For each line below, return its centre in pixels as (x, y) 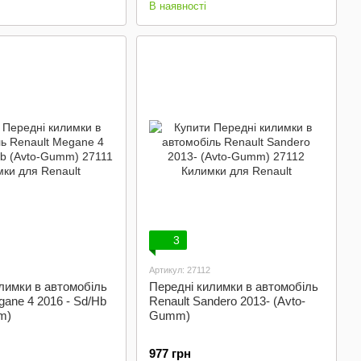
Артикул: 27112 (179, 270)
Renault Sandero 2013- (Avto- (227, 301)
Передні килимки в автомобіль (233, 286)
